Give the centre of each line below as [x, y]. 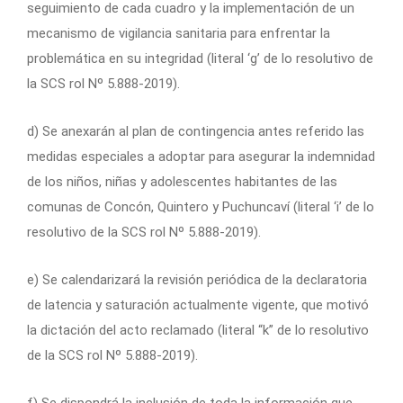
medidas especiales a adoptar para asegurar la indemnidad [201, 157]
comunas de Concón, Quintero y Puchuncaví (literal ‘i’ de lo [201, 207]
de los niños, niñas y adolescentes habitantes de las [182, 182]
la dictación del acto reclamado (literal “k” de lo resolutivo [198, 331]
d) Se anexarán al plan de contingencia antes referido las [196, 132]
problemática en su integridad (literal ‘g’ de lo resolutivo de [200, 59]
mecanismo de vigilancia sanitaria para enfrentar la [179, 34]
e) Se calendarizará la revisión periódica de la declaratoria [197, 280]
